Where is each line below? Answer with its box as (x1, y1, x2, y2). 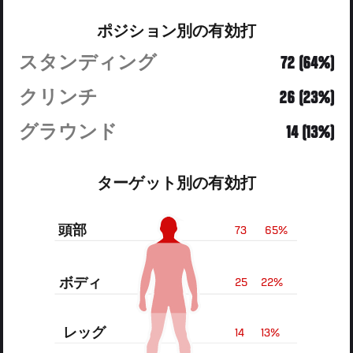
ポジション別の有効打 (97, 24, 256, 40)
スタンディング (19, 54, 158, 73)
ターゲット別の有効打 (97, 176, 256, 192)
